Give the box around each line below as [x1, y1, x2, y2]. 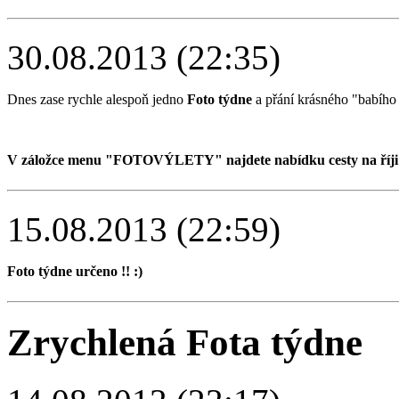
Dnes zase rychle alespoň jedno [7, 91, 187, 107]
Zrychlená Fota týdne [7, 321, 362, 363]
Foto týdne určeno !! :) [7, 263, 142, 279]
